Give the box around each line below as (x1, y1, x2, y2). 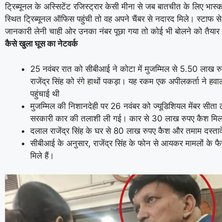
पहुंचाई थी (30, 88, 59, 99)
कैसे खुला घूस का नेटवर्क (5, 39, 78, 49)
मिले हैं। (30, 150, 54, 161)
